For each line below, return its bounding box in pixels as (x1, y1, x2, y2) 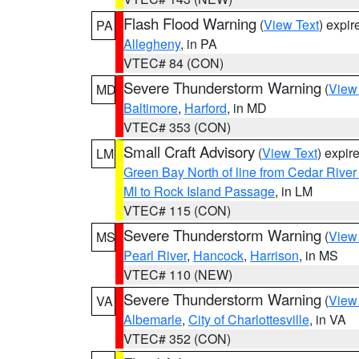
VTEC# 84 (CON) (123, 54, 224, 72)
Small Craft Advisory (123, 141, 255, 162)
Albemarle (123, 310, 182, 329)
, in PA (180, 34, 217, 53)
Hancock (193, 246, 244, 264)
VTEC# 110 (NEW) (123, 265, 232, 284)
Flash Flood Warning (123, 13, 256, 34)
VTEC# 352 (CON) (123, 329, 231, 348)
